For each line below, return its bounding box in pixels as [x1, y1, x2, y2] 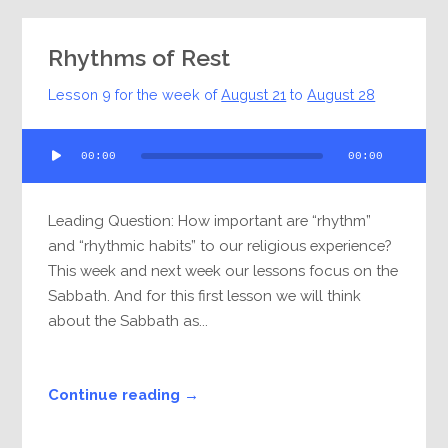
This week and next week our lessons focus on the [48, 262, 399, 279]
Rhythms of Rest [48, 44, 231, 72]
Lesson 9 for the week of [48, 86, 222, 104]
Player [21, 156, 65, 174]
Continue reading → [48, 385, 200, 403]
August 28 [307, 86, 376, 104]
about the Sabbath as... [48, 312, 209, 329]
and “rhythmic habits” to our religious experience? [48, 237, 392, 254]
